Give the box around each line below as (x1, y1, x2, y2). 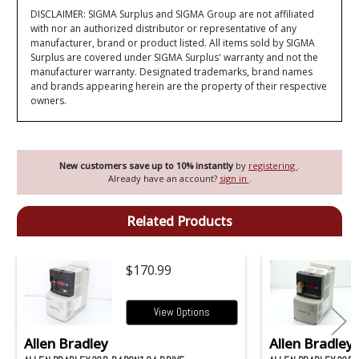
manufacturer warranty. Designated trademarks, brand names (30, 64, 313, 79)
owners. (30, 93, 67, 107)
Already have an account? (107, 172, 220, 185)
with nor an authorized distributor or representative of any (30, 21, 297, 35)
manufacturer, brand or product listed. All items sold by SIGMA (30, 35, 316, 50)
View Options (154, 305, 210, 319)
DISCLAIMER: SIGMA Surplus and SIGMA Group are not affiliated (30, 6, 315, 21)
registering (248, 159, 297, 172)
